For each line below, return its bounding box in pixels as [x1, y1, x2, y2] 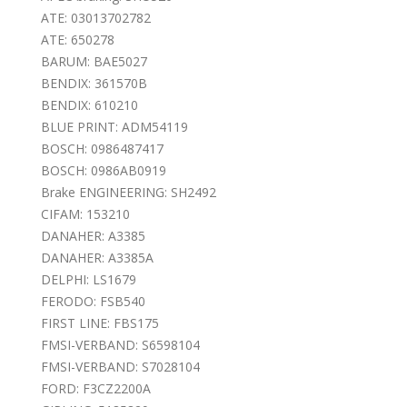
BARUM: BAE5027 [41, 52, 147, 70]
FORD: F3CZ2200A [41, 379, 151, 397]
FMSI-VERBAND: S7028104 [41, 357, 200, 375]
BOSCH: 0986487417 [41, 139, 164, 157]
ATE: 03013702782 [41, 8, 151, 26]
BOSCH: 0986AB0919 [41, 161, 166, 179]
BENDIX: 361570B [41, 74, 147, 92]
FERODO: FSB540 [41, 292, 145, 310]
